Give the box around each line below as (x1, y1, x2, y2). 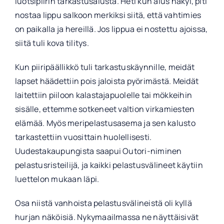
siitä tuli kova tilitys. (14, 37, 89, 48)
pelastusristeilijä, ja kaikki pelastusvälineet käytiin (14, 159, 203, 170)
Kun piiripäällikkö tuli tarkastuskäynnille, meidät (14, 61, 194, 72)
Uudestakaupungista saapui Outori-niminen (14, 145, 182, 156)
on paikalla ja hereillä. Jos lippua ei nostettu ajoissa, (14, 23, 208, 34)
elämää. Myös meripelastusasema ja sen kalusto (14, 117, 195, 128)
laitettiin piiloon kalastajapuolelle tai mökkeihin (14, 89, 192, 100)
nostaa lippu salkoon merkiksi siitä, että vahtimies (14, 9, 201, 20)
